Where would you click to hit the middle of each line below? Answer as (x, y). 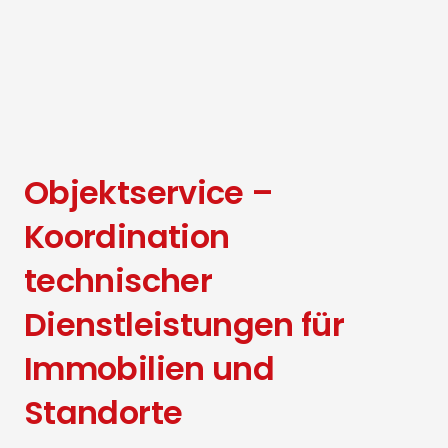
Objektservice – (149, 192)
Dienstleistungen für (184, 324)
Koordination (127, 236)
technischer (118, 280)
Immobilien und (149, 368)
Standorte (103, 412)
